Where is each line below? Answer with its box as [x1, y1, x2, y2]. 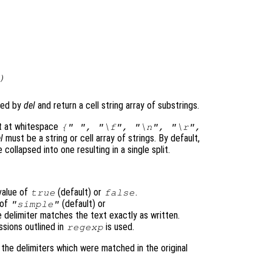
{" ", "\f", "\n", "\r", [61, 122, 201, 132]
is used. [103, 221, 135, 233]
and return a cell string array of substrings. [35, 100, 199, 112]
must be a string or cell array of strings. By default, [2, 132, 200, 144]
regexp [66, 222, 103, 233]
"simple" [10, 199, 59, 209]
